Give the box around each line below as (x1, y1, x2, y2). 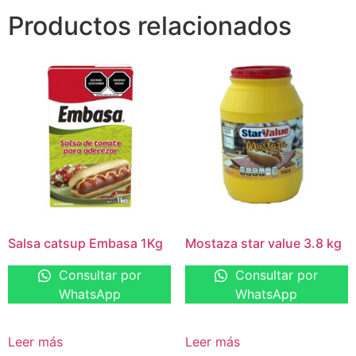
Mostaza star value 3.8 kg (184, 235, 342, 252)
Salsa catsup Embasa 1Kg (8, 235, 163, 252)
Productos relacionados (8, 10, 292, 41)
